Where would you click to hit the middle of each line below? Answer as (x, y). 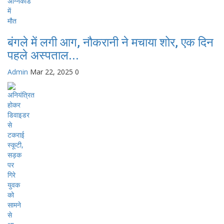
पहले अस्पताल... (43, 55)
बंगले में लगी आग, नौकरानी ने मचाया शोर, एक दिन (110, 42)
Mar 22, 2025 (51, 71)
